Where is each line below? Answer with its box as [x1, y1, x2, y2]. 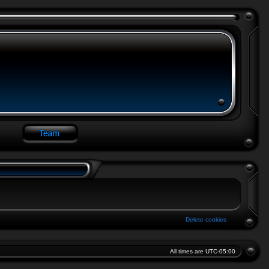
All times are [170, 248, 205, 255]
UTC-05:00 [205, 248, 235, 255]
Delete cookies [186, 216, 226, 223]
